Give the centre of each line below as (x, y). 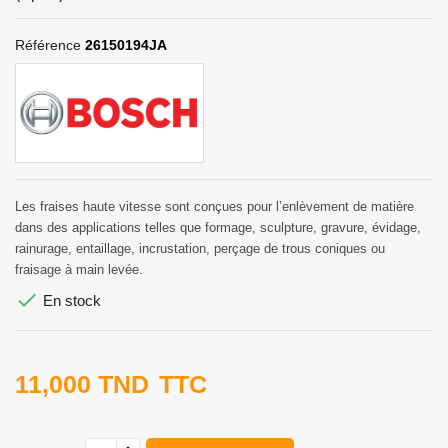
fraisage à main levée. (79, 269)
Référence (48, 44)
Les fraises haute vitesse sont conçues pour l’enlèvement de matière (214, 206)
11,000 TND (82, 383)
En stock (70, 300)
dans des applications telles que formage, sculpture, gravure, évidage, (218, 227)
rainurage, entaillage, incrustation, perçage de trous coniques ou (200, 248)
